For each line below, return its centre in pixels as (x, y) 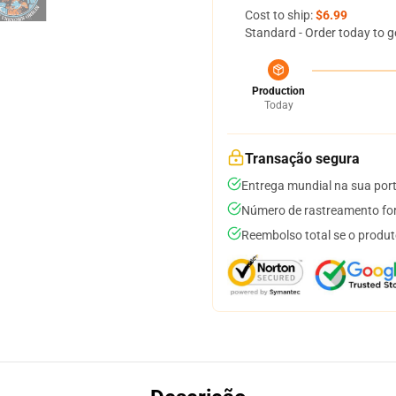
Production (278, 91)
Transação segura (302, 159)
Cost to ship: (280, 15)
